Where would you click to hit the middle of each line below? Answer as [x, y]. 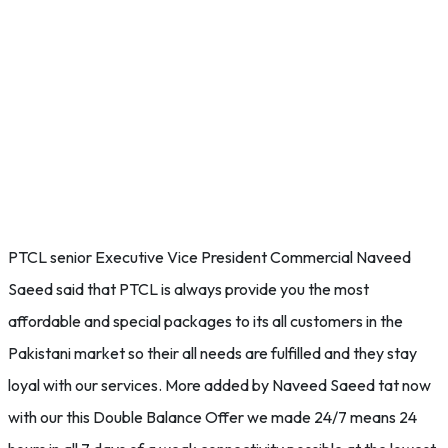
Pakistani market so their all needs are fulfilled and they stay [212, 353]
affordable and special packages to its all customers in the [205, 321]
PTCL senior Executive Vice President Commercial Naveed [209, 257]
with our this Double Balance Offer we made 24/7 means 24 [212, 417]
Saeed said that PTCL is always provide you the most [188, 289]
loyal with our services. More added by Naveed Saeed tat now [219, 385]
